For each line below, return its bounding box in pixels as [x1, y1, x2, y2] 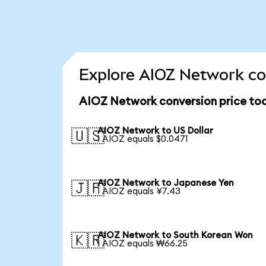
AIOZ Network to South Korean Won [97, 230, 254, 240]
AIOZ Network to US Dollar [97, 126, 214, 136]
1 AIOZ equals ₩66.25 [97, 239, 188, 248]
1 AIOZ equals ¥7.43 [97, 186, 181, 196]
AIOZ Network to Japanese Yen [97, 178, 235, 188]
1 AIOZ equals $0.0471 [97, 135, 188, 144]
